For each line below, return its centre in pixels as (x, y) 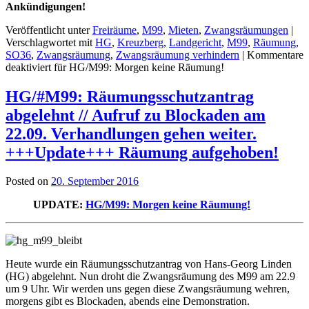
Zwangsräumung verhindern (178, 54)
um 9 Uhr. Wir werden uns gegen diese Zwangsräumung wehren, (148, 289)
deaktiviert (28, 67)
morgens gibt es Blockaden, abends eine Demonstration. (128, 301)
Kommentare (275, 54)
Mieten (183, 30)
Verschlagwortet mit (49, 42)
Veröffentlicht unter (48, 30)
